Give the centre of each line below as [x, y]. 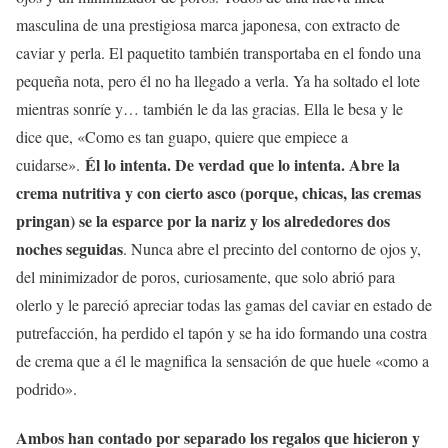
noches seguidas [69, 248]
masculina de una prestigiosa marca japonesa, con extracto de [208, 24]
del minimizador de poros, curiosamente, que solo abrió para [205, 276]
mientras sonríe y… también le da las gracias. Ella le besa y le [209, 108]
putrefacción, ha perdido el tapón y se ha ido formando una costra [221, 332]
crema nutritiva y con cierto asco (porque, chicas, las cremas [218, 192]
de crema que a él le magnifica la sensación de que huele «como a [222, 360]
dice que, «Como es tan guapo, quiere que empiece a [182, 136]
